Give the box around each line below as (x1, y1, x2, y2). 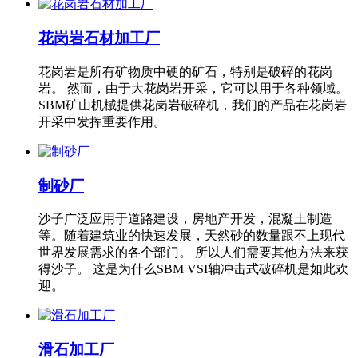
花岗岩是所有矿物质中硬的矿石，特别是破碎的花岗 (38, 64, 332, 78)
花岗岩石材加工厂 (38, 30, 160, 47)
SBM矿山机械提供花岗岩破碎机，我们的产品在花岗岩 (38, 97, 347, 112)
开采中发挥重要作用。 (38, 114, 166, 129)
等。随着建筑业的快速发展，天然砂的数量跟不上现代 (38, 229, 345, 243)
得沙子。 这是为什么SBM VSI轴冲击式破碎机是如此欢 (38, 262, 348, 276)
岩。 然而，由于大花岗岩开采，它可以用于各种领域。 (38, 81, 348, 95)
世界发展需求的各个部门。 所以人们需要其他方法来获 (38, 245, 348, 260)
